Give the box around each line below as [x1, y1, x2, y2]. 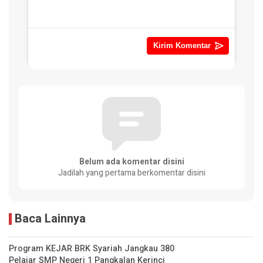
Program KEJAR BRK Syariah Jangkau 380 [9, 242, 174, 255]
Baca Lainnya [15, 210, 86, 228]
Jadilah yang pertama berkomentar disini [58, 167, 205, 180]
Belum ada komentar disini [79, 156, 184, 168]
